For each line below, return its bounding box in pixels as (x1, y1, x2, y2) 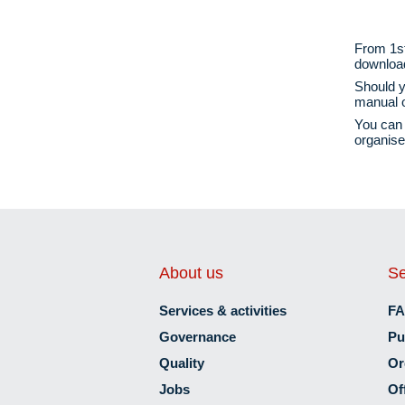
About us (158, 263, 223, 282)
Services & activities (158, 302, 287, 318)
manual (354, 93, 399, 109)
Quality (158, 354, 204, 371)
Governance (158, 328, 236, 344)
